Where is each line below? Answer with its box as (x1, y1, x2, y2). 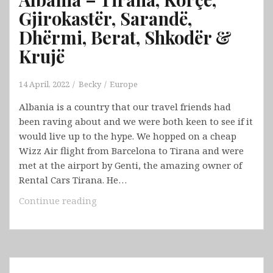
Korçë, (96, 238, 124, 250)
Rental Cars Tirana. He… (19, 174, 127, 186)
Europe (110, 79, 138, 90)
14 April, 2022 (19, 79, 69, 90)
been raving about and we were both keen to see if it (19, 115, 253, 128)
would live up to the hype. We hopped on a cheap (19, 130, 236, 143)
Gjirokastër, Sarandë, (19, 7, 192, 30)
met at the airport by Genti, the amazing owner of (19, 159, 242, 172)
